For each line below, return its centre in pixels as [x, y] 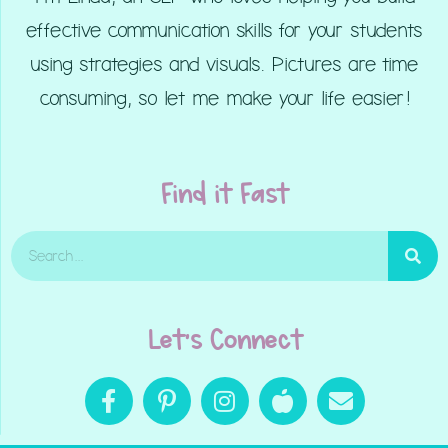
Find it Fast [224, 193]
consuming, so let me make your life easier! [224, 98]
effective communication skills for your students [224, 30]
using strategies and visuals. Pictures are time [224, 64]
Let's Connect [224, 339]
